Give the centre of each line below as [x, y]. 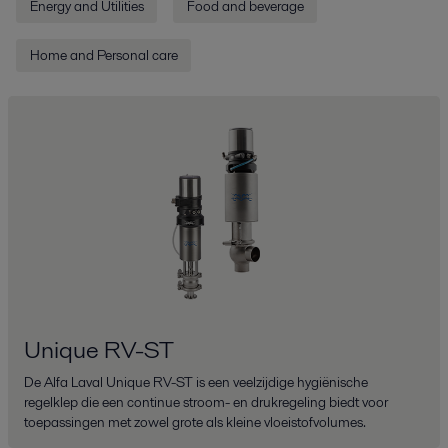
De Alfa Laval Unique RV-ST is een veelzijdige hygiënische [196, 381]
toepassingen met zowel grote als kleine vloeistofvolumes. [195, 421]
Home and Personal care [103, 55]
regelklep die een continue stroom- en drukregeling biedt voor [206, 401]
